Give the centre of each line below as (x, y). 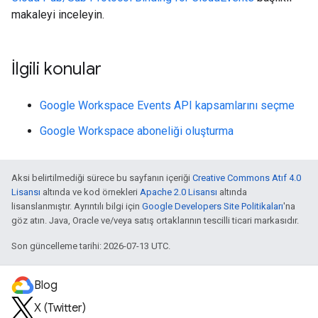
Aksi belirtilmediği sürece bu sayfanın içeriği (102, 178)
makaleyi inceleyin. (58, 15)
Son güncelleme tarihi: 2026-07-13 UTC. (91, 246)
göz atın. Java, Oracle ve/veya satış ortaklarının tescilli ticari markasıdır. (155, 220)
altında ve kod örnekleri (90, 192)
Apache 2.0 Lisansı (179, 192)
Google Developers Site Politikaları (213, 206)
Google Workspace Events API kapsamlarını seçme (167, 105)
